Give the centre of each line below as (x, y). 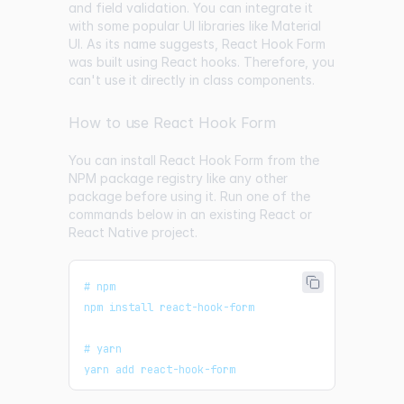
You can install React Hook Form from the (194, 161)
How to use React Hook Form (173, 123)
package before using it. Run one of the (189, 197)
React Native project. (133, 233)
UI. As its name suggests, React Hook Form (197, 44)
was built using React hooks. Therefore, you (202, 62)
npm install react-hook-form (169, 308)
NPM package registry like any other (178, 179)
